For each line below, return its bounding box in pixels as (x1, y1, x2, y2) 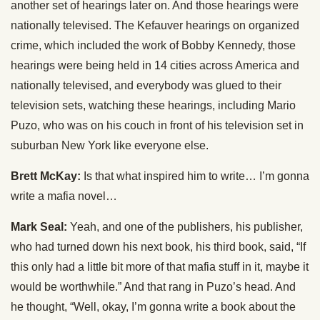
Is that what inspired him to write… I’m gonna (81, 170, 309, 182)
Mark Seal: (11, 221, 67, 233)
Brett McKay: (11, 170, 81, 182)
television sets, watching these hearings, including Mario (11, 99, 296, 111)
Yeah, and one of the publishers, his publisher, (67, 221, 303, 233)
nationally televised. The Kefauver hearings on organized (11, 19, 299, 31)
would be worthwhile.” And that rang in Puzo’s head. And (11, 281, 296, 293)
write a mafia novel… (11, 190, 117, 202)
